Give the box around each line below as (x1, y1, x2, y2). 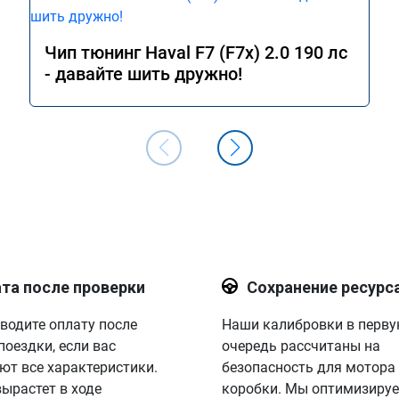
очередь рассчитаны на (221, 338, 380, 354)
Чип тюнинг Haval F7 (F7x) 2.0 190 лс (45, 42, 347, 63)
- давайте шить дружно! (45, 63, 242, 85)
